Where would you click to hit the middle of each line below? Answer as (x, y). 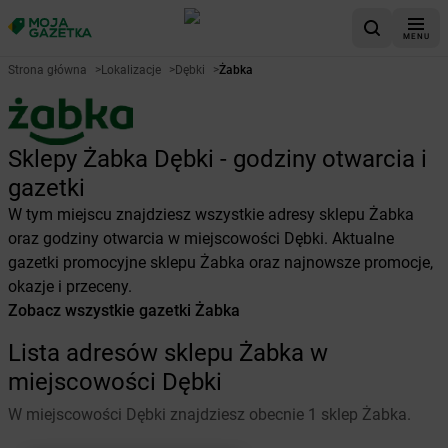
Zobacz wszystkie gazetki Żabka (124, 310)
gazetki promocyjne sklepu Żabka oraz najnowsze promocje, (220, 262)
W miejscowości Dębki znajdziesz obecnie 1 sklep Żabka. (209, 414)
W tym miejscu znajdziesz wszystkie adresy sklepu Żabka (211, 214)
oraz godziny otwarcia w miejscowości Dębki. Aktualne (201, 238)
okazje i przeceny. (70, 286)
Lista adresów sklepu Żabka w (168, 353)
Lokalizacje (131, 70)
